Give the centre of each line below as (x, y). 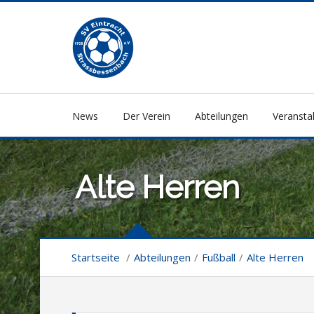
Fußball (219, 257)
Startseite (96, 257)
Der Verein (146, 116)
